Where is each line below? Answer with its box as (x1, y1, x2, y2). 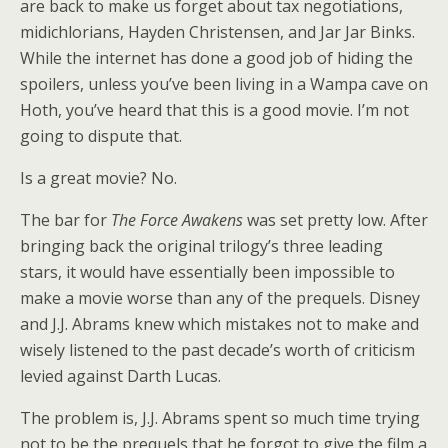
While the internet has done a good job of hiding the (20, 47, 413, 69)
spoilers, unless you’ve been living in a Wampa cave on (20, 73, 428, 95)
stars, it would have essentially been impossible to (20, 261, 395, 283)
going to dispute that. (20, 125, 182, 147)
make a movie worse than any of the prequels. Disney (20, 287, 420, 309)
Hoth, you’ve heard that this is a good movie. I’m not (20, 99, 409, 121)
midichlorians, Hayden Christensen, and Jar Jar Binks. (20, 21, 415, 43)
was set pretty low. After (247, 209, 428, 231)
